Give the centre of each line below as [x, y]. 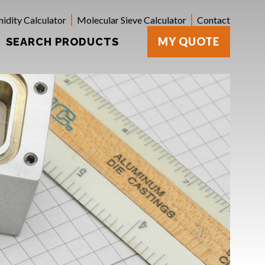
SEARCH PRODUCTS [62, 41]
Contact [214, 20]
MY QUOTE [189, 41]
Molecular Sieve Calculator [132, 20]
